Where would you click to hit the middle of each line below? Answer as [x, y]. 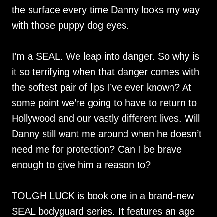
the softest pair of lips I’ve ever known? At [101, 87]
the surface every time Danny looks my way [106, 10]
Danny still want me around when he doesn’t [107, 134]
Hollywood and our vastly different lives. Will [106, 118]
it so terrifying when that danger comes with [105, 72]
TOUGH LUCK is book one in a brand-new [103, 196]
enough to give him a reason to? [81, 165]
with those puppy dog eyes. [70, 25]
